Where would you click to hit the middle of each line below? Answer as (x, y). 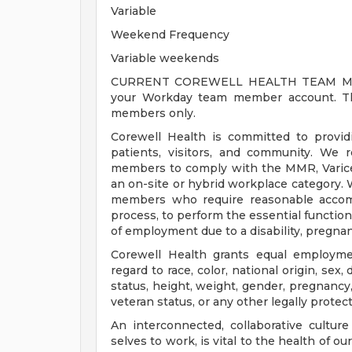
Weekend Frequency (170, 35)
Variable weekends (165, 58)
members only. (153, 113)
